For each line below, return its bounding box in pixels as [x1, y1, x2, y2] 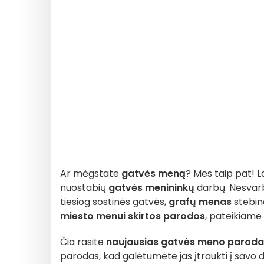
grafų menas [166, 195, 232, 209]
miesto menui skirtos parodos [60, 209, 205, 223]
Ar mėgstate [60, 167, 121, 180]
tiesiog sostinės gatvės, [60, 195, 166, 209]
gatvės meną [121, 167, 186, 180]
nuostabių [60, 181, 106, 194]
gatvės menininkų [106, 181, 194, 194]
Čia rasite [60, 235, 104, 249]
